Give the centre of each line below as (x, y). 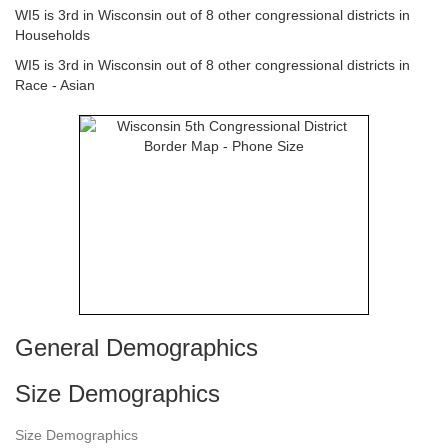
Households (52, 35)
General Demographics (136, 347)
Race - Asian (55, 85)
